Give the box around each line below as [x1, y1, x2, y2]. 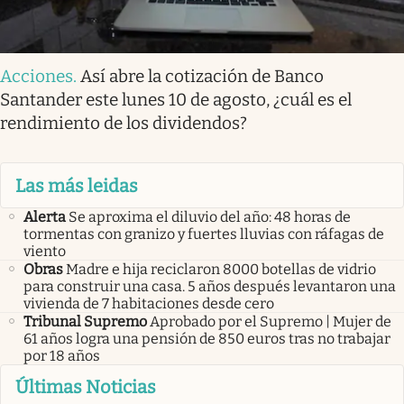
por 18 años [23, 346, 100, 364]
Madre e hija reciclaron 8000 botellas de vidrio [66, 260, 376, 278]
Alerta [23, 207, 66, 225]
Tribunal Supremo [23, 312, 147, 330]
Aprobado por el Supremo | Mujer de [150, 312, 391, 330]
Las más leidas [15, 174, 138, 197]
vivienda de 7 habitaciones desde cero [23, 294, 274, 312]
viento [23, 242, 66, 260]
